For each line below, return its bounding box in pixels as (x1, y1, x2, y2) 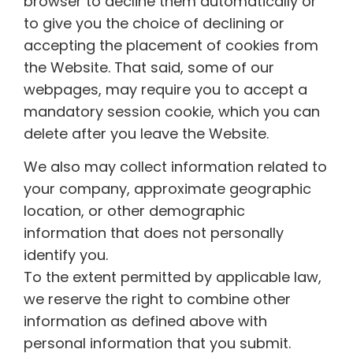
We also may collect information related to (24, 157, 327, 177)
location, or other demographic (24, 201, 245, 221)
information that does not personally (24, 223, 284, 243)
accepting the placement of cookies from (24, 35, 318, 55)
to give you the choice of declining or (24, 13, 284, 33)
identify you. (24, 245, 108, 266)
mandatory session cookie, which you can (24, 101, 320, 121)
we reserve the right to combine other (24, 289, 291, 310)
